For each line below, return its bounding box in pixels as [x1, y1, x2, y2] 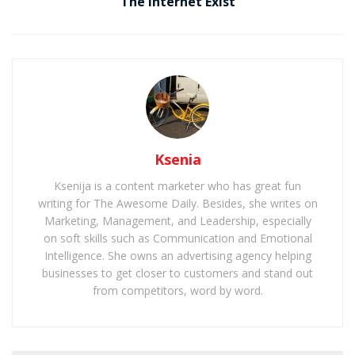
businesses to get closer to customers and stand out [42, 265, 313, 281]
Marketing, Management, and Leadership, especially [44, 213, 311, 229]
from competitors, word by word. [92, 283, 263, 299]
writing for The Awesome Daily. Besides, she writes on [37, 196, 318, 212]
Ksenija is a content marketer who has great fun [54, 178, 301, 194]
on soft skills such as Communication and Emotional [43, 231, 312, 246]
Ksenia [154, 150, 201, 170]
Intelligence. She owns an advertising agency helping [44, 248, 311, 264]
